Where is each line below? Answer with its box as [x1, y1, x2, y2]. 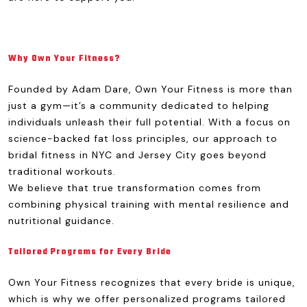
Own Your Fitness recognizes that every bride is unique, [8, 276, 295, 288]
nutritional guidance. [8, 214, 114, 227]
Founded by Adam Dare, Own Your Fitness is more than [8, 83, 293, 95]
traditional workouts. [8, 165, 116, 177]
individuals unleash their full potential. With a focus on [8, 116, 291, 128]
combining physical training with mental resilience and [8, 198, 289, 210]
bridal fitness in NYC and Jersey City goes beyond [8, 149, 267, 161]
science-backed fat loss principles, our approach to [8, 132, 278, 145]
